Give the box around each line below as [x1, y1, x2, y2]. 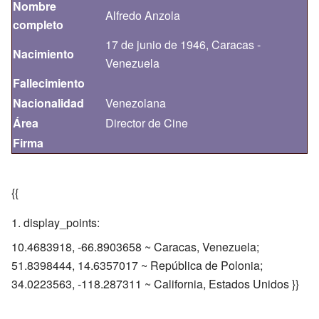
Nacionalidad [13, 94, 84, 111]
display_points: [23, 214, 100, 231]
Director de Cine [105, 114, 188, 131]
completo [13, 16, 63, 33]
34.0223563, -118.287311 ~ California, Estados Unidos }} [11, 275, 299, 292]
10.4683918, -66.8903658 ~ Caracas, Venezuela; [11, 238, 259, 255]
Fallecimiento [13, 74, 85, 91]
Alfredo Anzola [105, 6, 180, 23]
